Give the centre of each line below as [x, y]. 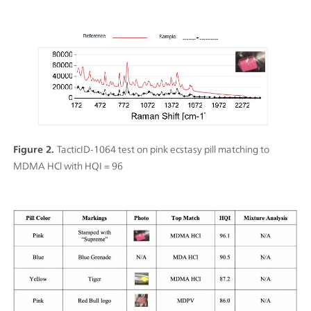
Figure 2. [34, 149]
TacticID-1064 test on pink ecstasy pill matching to [163, 149]
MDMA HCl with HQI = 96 [68, 166]
